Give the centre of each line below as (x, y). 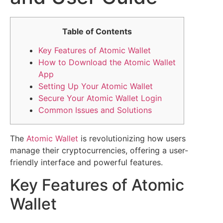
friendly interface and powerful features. (86, 163)
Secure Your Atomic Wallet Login (100, 98)
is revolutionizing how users (132, 139)
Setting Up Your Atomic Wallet (96, 86)
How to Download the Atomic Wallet (107, 62)
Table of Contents (97, 31)
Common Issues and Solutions (95, 110)
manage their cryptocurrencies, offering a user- (99, 151)
